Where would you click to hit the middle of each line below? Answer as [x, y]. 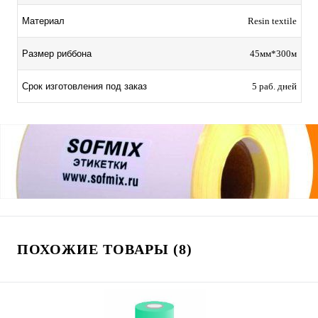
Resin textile [272, 21]
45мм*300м [273, 53]
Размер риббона [57, 53]
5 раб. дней [274, 86]
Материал [43, 21]
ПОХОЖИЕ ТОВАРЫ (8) [105, 249]
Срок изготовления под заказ [84, 86]
